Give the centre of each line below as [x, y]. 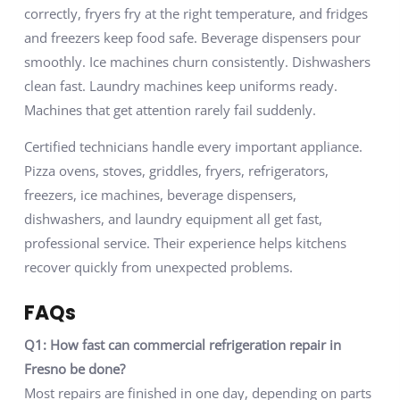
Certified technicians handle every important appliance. [193, 147]
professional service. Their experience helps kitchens [185, 243]
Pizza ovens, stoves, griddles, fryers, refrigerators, [176, 171]
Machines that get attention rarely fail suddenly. [170, 109]
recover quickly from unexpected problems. [158, 267]
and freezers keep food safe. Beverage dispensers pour [192, 37]
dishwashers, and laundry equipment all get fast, [173, 219]
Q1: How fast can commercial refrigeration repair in [182, 345]
